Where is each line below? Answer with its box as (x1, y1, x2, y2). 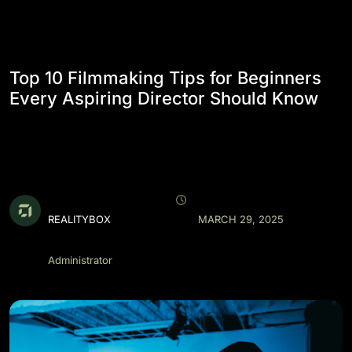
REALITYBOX (47, 213, 111, 225)
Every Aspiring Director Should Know (9, 88, 318, 108)
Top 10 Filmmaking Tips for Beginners (9, 68, 321, 88)
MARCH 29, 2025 (198, 213, 284, 225)
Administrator (47, 254, 112, 266)
